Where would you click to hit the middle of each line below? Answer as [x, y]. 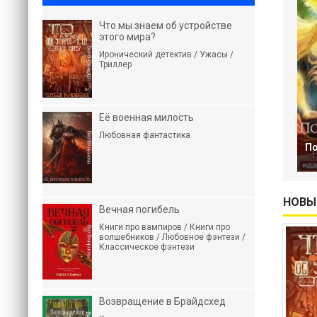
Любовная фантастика [145, 135]
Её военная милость [146, 117]
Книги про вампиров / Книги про [165, 227]
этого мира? [127, 37]
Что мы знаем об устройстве [166, 25]
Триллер [115, 64]
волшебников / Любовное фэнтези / [172, 237]
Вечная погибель [139, 209]
